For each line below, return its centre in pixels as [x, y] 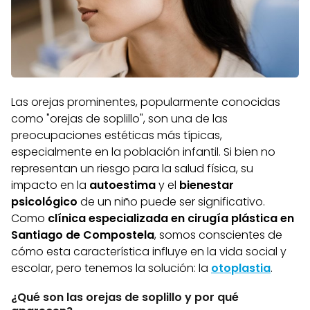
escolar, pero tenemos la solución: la [111, 268]
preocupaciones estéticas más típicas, [117, 136]
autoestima [122, 185]
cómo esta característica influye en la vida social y [149, 252]
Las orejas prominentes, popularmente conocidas [146, 102]
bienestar [207, 185]
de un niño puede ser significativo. [171, 202]
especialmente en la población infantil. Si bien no [143, 152]
